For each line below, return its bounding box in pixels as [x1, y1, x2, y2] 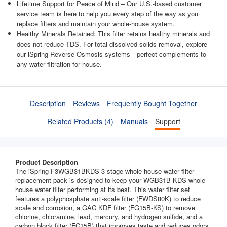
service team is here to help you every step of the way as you [17, 9, 198, 19]
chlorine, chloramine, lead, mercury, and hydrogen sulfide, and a [15, 212, 203, 222]
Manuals [120, 116, 148, 126]
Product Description [15, 157, 78, 167]
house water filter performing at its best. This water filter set [15, 184, 190, 195]
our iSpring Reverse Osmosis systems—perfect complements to [17, 49, 206, 59]
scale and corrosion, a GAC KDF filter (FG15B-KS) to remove [15, 203, 195, 213]
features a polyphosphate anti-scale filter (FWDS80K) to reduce [15, 194, 201, 204]
